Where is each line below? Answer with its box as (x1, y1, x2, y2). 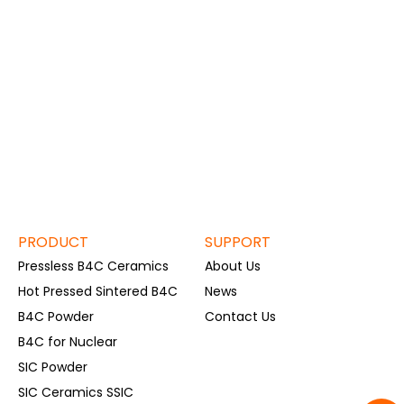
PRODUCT (18, 231, 88, 252)
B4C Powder (18, 307, 94, 326)
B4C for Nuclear (18, 332, 117, 351)
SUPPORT (205, 231, 271, 252)
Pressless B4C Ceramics (18, 256, 169, 275)
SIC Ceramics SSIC (18, 382, 133, 401)
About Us (205, 256, 261, 275)
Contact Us (205, 307, 276, 326)
